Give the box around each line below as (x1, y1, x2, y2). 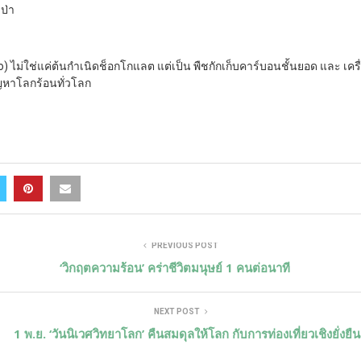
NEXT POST (153, 306, 200, 316)
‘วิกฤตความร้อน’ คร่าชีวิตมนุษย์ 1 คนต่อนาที (59, 259, 290, 276)
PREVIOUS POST (151, 240, 218, 250)
